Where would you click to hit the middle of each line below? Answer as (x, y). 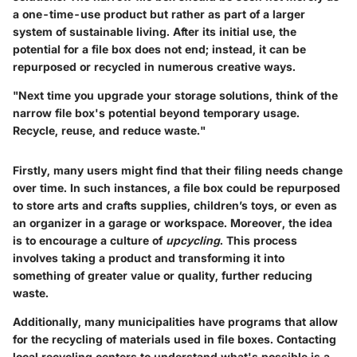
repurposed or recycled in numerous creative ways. (154, 66)
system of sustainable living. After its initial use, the (155, 31)
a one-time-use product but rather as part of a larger (159, 14)
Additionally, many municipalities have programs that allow (175, 321)
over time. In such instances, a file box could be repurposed (177, 187)
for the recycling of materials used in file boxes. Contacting (175, 339)
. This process (259, 240)
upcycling (193, 240)
